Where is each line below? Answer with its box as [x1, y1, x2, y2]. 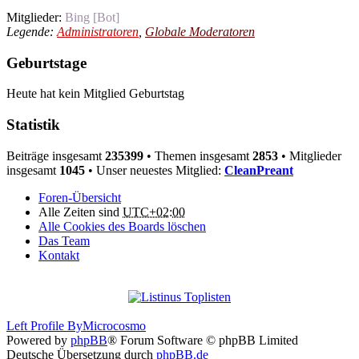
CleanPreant [224, 163, 293, 177]
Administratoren [57, 24, 139, 38]
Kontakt [38, 248, 79, 262]
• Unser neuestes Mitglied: [85, 163, 224, 177]
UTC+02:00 [123, 204, 185, 219]
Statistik [6, 116, 60, 134]
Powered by [6, 333, 71, 347]
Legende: [6, 24, 57, 38]
